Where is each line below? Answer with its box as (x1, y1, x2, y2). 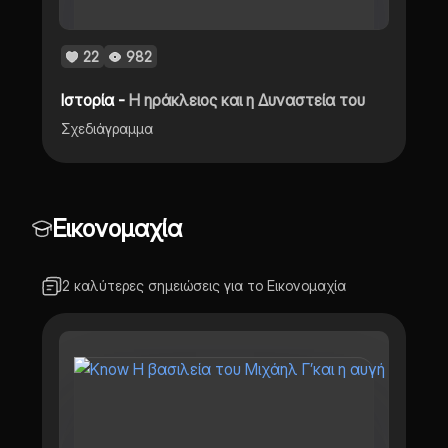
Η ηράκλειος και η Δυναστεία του (129, 89, 366, 110)
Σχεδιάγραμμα (61, 119, 154, 137)
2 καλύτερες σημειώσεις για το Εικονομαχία (61, 277, 346, 294)
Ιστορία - (61, 89, 130, 110)
